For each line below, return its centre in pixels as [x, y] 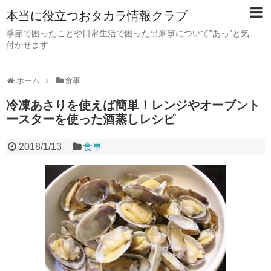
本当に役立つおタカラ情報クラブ [97, 16]
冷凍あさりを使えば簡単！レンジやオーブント [133, 105]
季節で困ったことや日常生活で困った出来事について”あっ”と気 [128, 33]
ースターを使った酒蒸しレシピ [91, 119]
